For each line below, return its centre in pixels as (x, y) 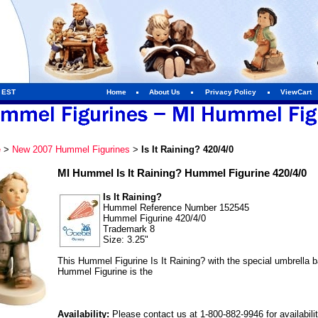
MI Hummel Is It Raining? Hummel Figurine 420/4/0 (182, 173)
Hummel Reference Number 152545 (176, 208)
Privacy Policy (230, 92)
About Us (165, 92)
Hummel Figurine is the (105, 272)
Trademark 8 (128, 229)
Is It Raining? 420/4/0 (187, 149)
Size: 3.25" (125, 240)
